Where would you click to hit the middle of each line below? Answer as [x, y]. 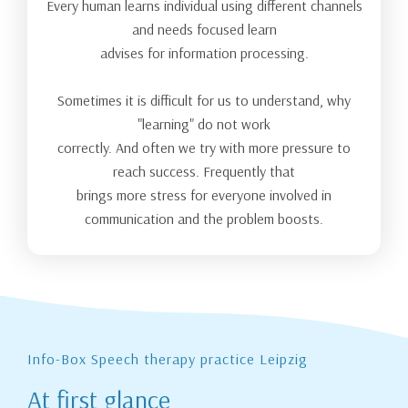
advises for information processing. [204, 53]
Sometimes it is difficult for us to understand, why [204, 101]
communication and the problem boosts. [204, 219]
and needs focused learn [204, 30]
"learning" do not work [204, 124]
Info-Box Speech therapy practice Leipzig [168, 358]
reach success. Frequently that [204, 172]
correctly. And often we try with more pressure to [204, 148]
